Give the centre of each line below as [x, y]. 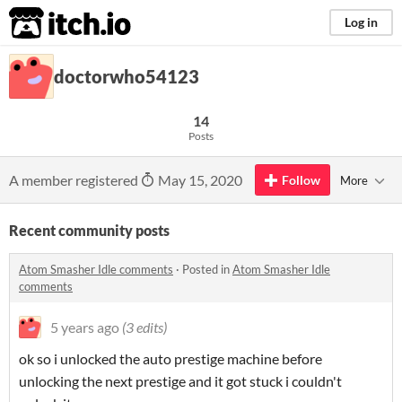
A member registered [75, 180]
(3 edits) [144, 327]
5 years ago [85, 327]
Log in [361, 22]
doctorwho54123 [127, 76]
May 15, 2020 [199, 180]
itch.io [48, 23]
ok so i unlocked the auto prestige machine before [170, 358]
